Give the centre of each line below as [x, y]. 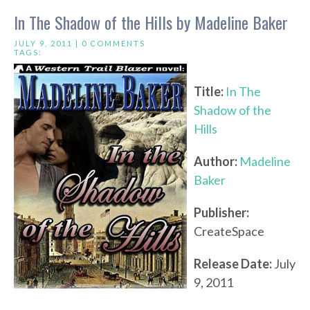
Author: [216, 162]
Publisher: [221, 213]
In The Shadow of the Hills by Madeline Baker [151, 22]
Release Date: [233, 264]
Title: [209, 92]
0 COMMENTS [113, 44]
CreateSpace [229, 231]
